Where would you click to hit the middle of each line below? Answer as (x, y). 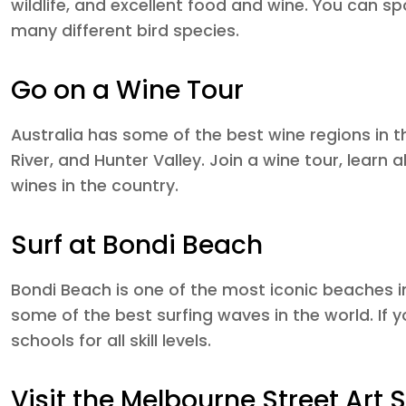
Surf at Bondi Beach (137, 245)
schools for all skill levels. (111, 341)
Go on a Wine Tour (127, 90)
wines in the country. (95, 186)
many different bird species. (125, 31)
